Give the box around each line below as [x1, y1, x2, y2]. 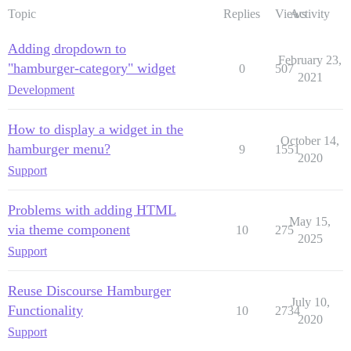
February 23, [278, 53, 342, 67]
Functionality [8, 302, 83, 319]
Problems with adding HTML [8, 202, 176, 219]
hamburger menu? [8, 141, 110, 157]
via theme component [8, 222, 130, 238]
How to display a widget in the [8, 121, 183, 138]
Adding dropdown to [8, 41, 126, 57]
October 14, [280, 134, 339, 148]
